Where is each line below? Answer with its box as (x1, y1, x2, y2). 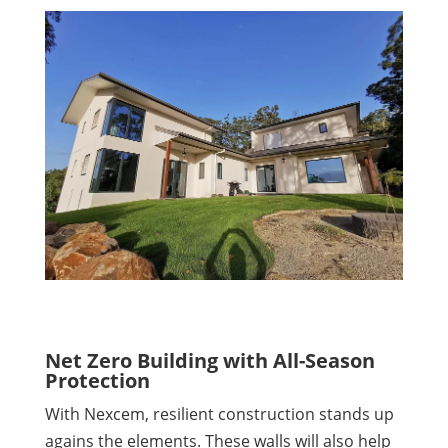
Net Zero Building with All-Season (44, 347, 375, 375)
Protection (44, 367, 150, 395)
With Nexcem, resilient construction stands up (44, 403, 394, 426)
